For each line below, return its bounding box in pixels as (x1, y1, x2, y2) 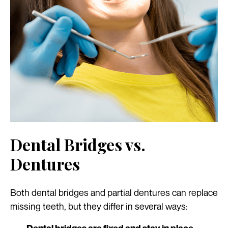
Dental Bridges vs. (10, 133, 146, 156)
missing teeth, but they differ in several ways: (10, 201, 188, 212)
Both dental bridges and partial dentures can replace (10, 187, 218, 198)
